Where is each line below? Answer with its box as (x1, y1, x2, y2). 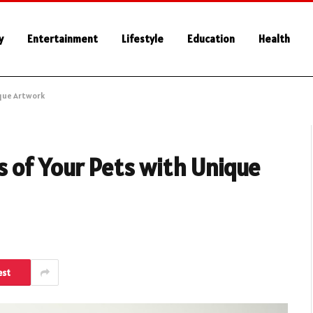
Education (187, 32, 235, 45)
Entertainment (27, 32, 98, 45)
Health (259, 32, 290, 45)
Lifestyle (122, 32, 163, 45)
